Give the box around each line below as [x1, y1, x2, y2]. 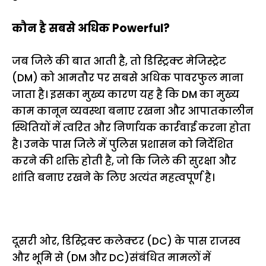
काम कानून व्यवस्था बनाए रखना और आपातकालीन [12, 103, 254, 118]
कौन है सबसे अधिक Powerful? [12, 20, 170, 37]
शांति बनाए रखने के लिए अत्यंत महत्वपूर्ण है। [12, 170, 214, 185]
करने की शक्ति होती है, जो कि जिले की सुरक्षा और [12, 153, 236, 168]
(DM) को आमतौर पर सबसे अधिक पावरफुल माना [12, 70, 243, 85]
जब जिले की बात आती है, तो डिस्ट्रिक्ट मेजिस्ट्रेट [12, 53, 226, 68]
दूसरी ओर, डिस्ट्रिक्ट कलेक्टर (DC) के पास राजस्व [12, 233, 240, 248]
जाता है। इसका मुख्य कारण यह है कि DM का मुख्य [12, 87, 239, 102]
